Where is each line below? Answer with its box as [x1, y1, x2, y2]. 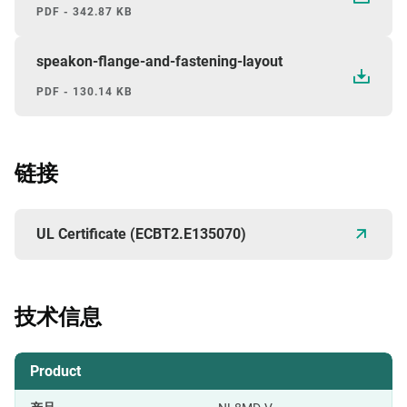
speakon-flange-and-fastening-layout [36, 52, 283, 70]
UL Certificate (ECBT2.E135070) [36, 224, 246, 243]
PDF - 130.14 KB [36, 84, 133, 98]
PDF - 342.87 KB [36, 5, 133, 18]
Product [30, 362, 81, 380]
